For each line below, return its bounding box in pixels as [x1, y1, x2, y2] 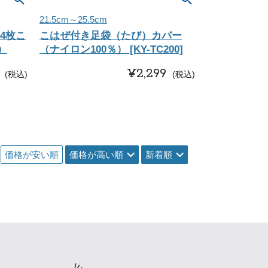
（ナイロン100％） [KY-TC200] [39, 44, 183, 55]
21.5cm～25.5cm [39, 14, 107, 25]
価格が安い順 [5, 150, 59, 160]
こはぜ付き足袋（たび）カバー [39, 30, 182, 41]
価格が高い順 [69, 150, 123, 160]
